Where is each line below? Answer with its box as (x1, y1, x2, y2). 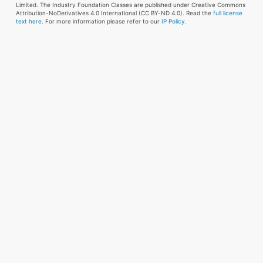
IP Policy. (161, 18, 187, 25)
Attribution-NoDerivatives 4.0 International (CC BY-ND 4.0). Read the (15, 9, 213, 17)
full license (213, 9, 242, 17)
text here (15, 18, 42, 25)
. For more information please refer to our (41, 18, 161, 25)
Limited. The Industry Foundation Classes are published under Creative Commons (15, 1, 245, 9)
